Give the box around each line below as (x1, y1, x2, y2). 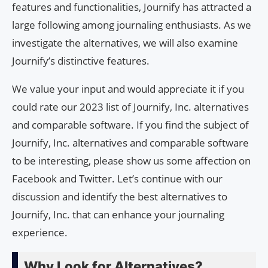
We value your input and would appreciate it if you (12, 81, 244, 96)
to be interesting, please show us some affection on (12, 153, 251, 167)
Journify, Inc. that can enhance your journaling (12, 207, 224, 221)
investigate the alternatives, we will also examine (12, 35, 238, 50)
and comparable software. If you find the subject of (12, 117, 249, 132)
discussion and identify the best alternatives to (12, 189, 227, 203)
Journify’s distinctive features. (12, 53, 150, 68)
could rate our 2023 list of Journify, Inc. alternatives (12, 99, 249, 114)
